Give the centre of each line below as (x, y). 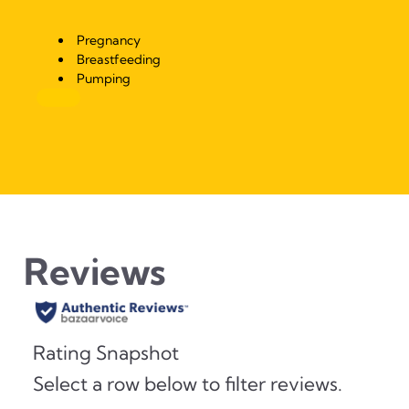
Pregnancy (109, 40)
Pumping (104, 78)
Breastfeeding (119, 59)
